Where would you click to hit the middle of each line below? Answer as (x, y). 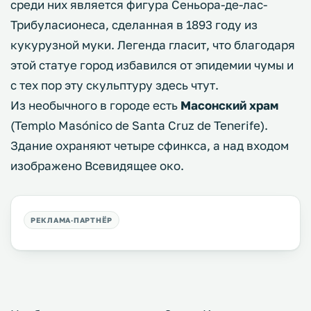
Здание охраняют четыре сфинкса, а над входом (150, 146)
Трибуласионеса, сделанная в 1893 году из (134, 25)
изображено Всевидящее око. (97, 166)
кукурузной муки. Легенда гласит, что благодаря (153, 45)
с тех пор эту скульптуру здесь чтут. (116, 85)
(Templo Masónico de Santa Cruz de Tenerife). (139, 126)
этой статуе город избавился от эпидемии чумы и (152, 65)
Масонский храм (229, 106)
